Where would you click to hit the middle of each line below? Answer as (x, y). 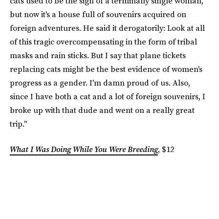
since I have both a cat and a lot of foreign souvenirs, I (108, 96)
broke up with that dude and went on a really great (102, 110)
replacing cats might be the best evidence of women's (106, 69)
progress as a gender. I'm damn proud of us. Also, (100, 83)
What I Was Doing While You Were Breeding (84, 149)
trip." (18, 124)
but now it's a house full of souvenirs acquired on (98, 14)
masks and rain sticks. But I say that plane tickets (98, 55)
